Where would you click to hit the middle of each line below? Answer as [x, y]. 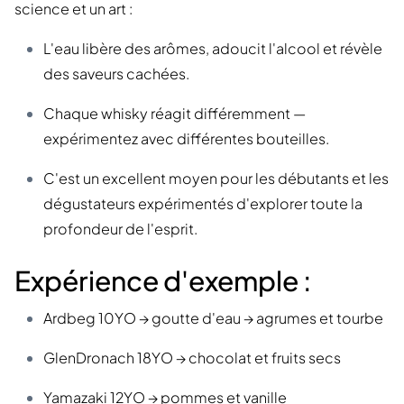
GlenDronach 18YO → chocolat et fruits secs [192, 357]
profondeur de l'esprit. [120, 228]
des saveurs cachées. [116, 73]
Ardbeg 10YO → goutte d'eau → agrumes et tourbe [213, 317]
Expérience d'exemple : [163, 280]
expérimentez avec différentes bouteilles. [186, 138]
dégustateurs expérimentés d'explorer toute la [203, 203]
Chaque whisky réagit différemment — [174, 113]
